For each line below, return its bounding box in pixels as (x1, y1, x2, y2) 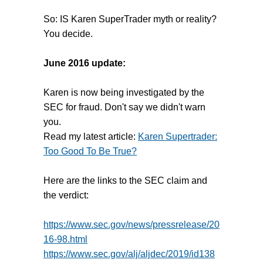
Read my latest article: (43, 131, 138, 142)
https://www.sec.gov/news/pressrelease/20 (43, 220, 220, 230)
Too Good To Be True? (43, 146, 137, 157)
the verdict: (43, 190, 89, 201)
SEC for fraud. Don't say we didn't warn (43, 102, 205, 113)
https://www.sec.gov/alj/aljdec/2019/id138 (43, 249, 215, 259)
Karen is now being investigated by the (43, 87, 204, 98)
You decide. (43, 29, 93, 39)
